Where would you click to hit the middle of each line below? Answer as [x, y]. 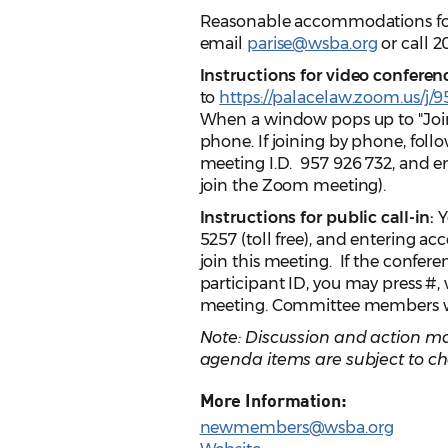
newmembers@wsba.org [296, 428]
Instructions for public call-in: [317, 218]
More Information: [273, 400]
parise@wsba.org [312, 44]
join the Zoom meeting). [293, 186]
